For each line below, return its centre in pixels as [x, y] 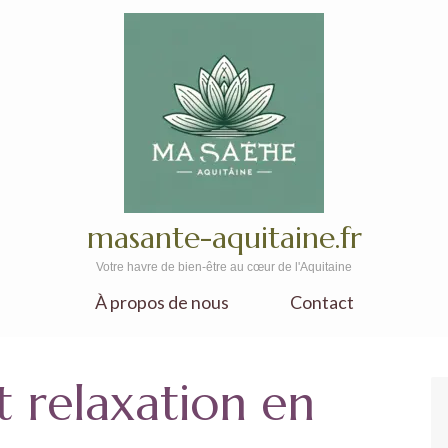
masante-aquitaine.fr [224, 237]
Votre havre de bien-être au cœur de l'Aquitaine [224, 267]
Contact [321, 302]
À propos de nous [161, 302]
